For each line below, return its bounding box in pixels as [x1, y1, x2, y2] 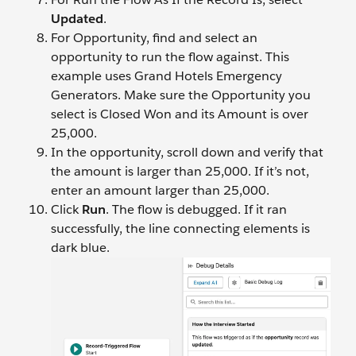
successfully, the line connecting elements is [51, 220, 310, 238]
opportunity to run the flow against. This [51, 48, 289, 66]
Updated [51, 10, 103, 28]
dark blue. [51, 239, 110, 257]
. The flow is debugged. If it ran [106, 201, 287, 219]
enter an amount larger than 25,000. [51, 182, 269, 199]
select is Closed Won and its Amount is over [51, 106, 308, 123]
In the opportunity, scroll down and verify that [51, 144, 323, 161]
